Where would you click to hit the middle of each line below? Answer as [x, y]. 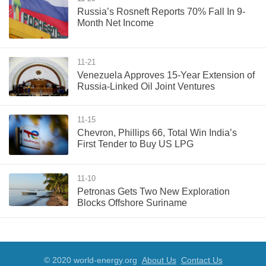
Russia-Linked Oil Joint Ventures [146, 87]
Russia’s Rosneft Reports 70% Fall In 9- [161, 12]
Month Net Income [115, 23]
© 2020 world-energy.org [93, 260]
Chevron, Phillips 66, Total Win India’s [157, 132]
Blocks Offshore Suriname [132, 202]
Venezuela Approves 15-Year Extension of [166, 75]
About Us [159, 260]
